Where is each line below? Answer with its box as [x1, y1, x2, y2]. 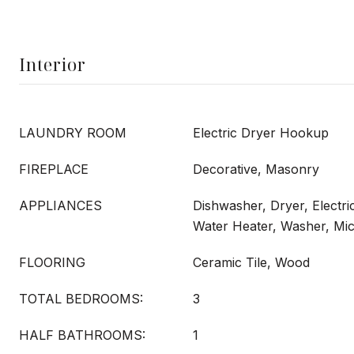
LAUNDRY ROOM [19, 125, 126, 141]
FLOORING [19, 254, 85, 270]
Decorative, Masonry [193, 161, 319, 177]
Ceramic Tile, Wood [193, 254, 310, 270]
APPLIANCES [19, 198, 102, 213]
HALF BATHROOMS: [19, 327, 145, 343]
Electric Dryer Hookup [193, 125, 329, 141]
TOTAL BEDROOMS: [19, 291, 143, 307]
